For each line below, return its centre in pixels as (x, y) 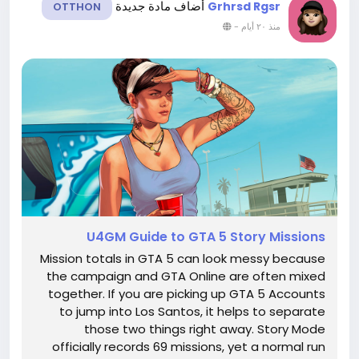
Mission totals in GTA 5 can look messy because (183, 258)
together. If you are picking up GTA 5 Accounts (187, 294)
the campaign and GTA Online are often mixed (186, 276)
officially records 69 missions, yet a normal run (189, 347)
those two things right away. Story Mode (205, 329)
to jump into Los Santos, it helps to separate (192, 311)
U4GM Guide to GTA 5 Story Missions (206, 237)
